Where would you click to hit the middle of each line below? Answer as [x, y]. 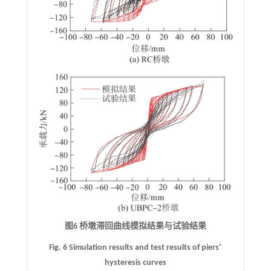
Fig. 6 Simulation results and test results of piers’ [135, 248]
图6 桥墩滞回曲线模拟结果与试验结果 [135, 227]
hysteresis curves [135, 263]
